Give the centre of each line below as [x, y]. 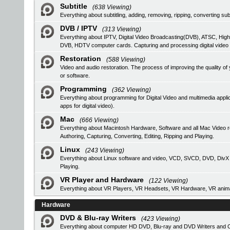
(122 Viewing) [168, 181]
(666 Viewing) [99, 120]
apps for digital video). [87, 106]
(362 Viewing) [131, 90]
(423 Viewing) [161, 219]
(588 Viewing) [126, 60]
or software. [75, 75]
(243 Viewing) [105, 150]
